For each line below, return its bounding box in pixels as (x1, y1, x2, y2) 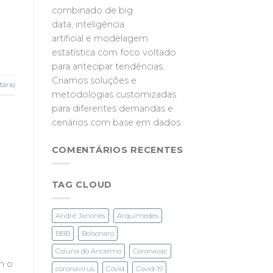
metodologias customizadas (51, 89, 176, 101)
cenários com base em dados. (51, 117, 182, 129)
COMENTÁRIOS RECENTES (51, 144, 183, 155)
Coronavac (132, 246, 168, 255)
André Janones (55, 211, 105, 220)
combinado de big (51, 5, 133, 16)
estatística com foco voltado (51, 47, 176, 58)
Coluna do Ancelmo (55, 246, 121, 255)
